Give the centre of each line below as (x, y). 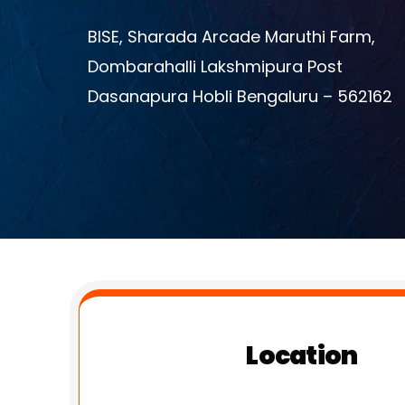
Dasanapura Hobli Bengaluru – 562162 (240, 97)
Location (302, 355)
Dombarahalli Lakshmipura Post (216, 67)
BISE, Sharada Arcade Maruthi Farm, (232, 37)
